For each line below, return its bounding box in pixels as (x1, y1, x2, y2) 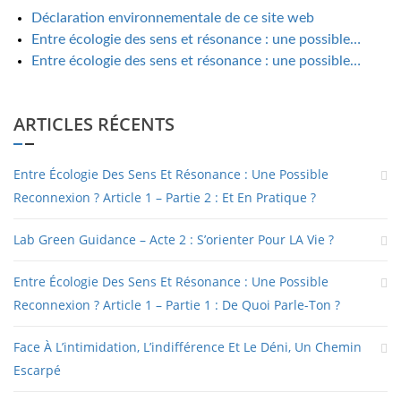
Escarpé (13, 362, 61, 380)
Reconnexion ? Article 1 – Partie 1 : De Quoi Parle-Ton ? (13, 296, 340, 314)
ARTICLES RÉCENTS (13, 112, 175, 137)
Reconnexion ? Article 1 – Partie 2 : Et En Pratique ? (13, 189, 316, 207)
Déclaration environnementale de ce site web (31, 11, 314, 26)
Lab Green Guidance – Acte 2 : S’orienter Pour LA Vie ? (13, 231, 334, 249)
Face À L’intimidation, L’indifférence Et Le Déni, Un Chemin (13, 338, 362, 356)
